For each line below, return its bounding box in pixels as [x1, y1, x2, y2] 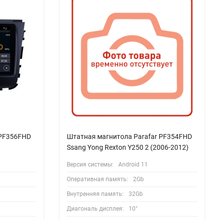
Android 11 [118, 161, 148, 168]
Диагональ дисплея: [66, 205, 124, 212]
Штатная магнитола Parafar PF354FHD [66, 132, 192, 140]
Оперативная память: [66, 175, 128, 183]
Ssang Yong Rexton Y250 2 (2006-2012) [66, 143, 189, 151]
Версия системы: [66, 161, 113, 168]
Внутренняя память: [66, 190, 124, 197]
